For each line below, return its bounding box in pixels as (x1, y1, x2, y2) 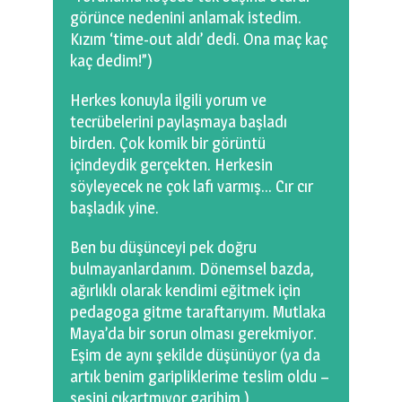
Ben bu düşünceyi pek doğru (70, 238, 257, 258)
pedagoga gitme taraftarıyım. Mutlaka (70, 302, 326, 322)
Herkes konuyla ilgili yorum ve (70, 91, 267, 110)
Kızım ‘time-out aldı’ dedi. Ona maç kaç (70, 30, 328, 49)
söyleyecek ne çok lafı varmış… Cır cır (70, 177, 313, 197)
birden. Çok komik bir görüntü (70, 134, 266, 153)
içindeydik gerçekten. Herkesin (70, 155, 273, 175)
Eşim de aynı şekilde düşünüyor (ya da (70, 345, 320, 365)
